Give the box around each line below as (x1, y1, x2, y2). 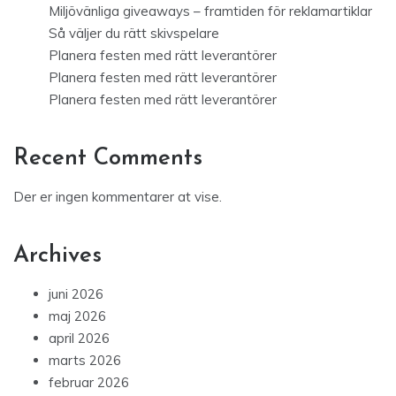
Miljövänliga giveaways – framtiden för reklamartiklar (49, 3, 372, 20)
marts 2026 (49, 352, 121, 369)
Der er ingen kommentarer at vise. (13, 188, 222, 206)
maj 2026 (49, 308, 106, 325)
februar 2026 (49, 374, 129, 392)
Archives (13, 244, 102, 269)
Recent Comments (13, 147, 202, 171)
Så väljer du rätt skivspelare (49, 25, 219, 42)
